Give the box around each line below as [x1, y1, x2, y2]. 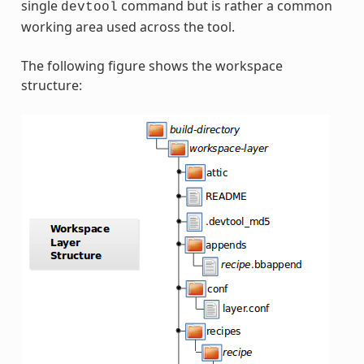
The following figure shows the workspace [20, 56, 283, 75]
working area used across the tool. [20, 17, 235, 36]
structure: [20, 76, 82, 94]
